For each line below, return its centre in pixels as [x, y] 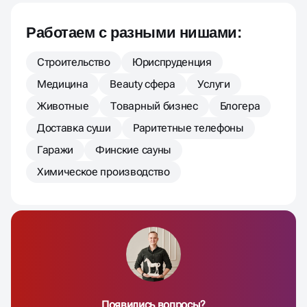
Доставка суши [74, 128]
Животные [63, 106]
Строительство [74, 62]
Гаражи [56, 150]
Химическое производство [103, 172]
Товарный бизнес [154, 106]
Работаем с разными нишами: [134, 32]
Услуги [213, 84]
